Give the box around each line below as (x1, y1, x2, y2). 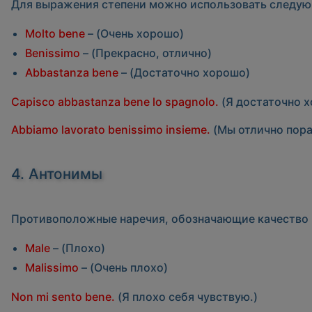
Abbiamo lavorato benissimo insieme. (11, 123, 210, 137)
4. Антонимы (11, 165, 102, 183)
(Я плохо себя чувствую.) (115, 290, 258, 304)
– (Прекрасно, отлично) (80, 46, 212, 61)
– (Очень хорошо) (85, 26, 184, 41)
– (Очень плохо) (79, 260, 168, 275)
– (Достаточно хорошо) (118, 65, 250, 80)
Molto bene (25, 26, 85, 41)
